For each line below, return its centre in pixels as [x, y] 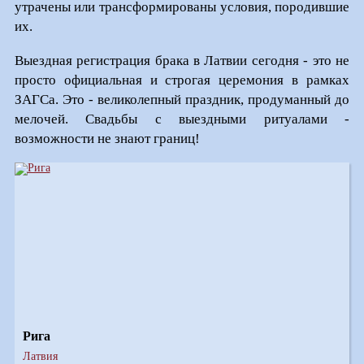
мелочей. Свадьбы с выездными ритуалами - [182, 119]
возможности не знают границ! [107, 138]
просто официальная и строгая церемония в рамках [182, 80]
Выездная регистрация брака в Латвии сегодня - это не [182, 60]
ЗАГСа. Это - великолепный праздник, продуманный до [182, 99]
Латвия [40, 356]
